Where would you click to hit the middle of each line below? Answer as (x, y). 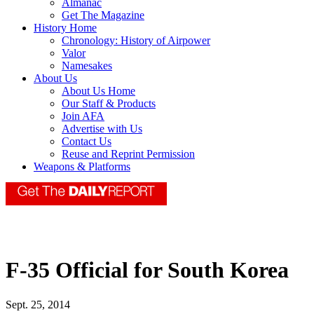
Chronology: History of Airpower (136, 41)
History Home (65, 28)
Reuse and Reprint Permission (128, 154)
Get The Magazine (103, 15)
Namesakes (87, 66)
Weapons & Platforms (82, 167)
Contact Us (87, 142)
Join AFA (83, 116)
